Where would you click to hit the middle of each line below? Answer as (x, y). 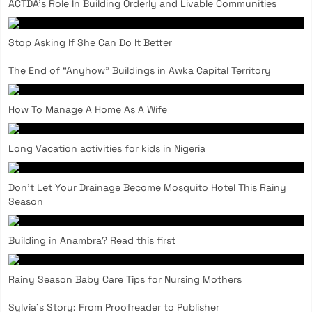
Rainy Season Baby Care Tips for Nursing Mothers (125, 279)
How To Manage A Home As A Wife (88, 109)
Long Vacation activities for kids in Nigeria (107, 148)
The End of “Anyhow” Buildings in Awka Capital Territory (140, 70)
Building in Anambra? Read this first (92, 240)
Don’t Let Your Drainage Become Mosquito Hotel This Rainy (148, 187)
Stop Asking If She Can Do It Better (91, 42)
